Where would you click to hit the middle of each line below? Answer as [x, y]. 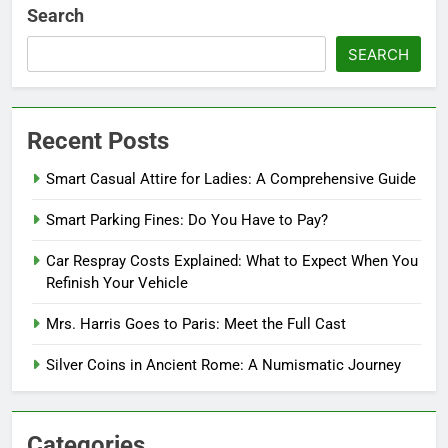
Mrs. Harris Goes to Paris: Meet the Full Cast [196, 324]
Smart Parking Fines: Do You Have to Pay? [187, 220]
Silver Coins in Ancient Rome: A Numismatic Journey [223, 365]
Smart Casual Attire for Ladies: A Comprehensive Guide [231, 179]
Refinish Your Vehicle [117, 283]
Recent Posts [98, 141]
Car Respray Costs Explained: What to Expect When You [232, 261]
